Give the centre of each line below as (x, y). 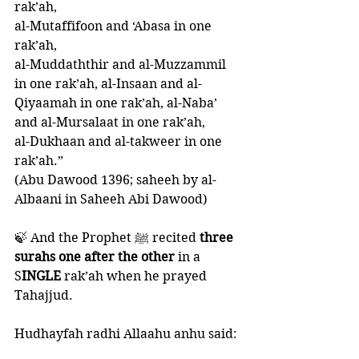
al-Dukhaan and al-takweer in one (120, 141)
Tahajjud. (45, 295)
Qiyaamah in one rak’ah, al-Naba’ (117, 103)
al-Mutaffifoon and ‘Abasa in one (115, 26)
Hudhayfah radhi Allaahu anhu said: (127, 334)
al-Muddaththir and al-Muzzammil (122, 65)
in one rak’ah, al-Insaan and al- (108, 84)
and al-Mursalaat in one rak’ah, (111, 122)
